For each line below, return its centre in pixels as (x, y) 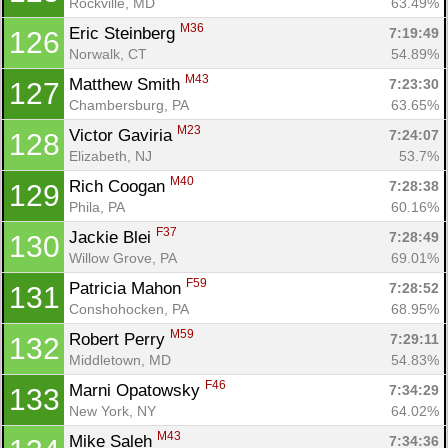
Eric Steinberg (124, 33)
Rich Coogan (119, 186)
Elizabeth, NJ (110, 155)
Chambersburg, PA (129, 104)
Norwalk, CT (108, 53)
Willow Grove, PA (123, 257)
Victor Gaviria (123, 135)
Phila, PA (97, 206)
